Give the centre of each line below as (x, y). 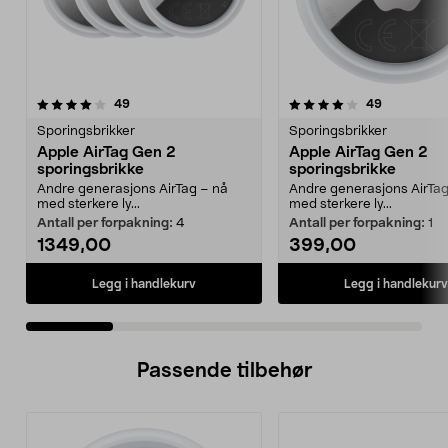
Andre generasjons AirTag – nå (132, 189)
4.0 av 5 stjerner (134, 103)
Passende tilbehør (224, 371)
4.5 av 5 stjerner (386, 103)
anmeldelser (164, 103)
